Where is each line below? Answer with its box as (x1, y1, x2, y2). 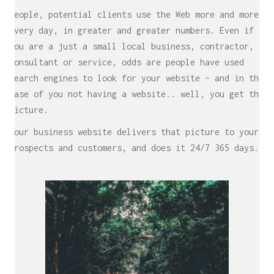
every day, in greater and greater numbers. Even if (9, 25, 254, 35)
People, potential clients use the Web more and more (9, 9, 259, 20)
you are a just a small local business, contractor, (9, 41, 254, 51)
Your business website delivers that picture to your (9, 126, 259, 137)
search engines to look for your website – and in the (9, 73, 264, 83)
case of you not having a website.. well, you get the (9, 89, 264, 99)
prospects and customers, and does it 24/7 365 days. (9, 142, 259, 153)
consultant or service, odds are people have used (9, 57, 244, 67)
